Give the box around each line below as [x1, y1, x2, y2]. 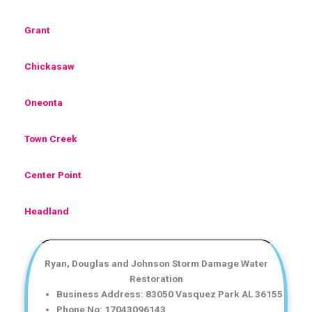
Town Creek [24, 132, 77, 144]
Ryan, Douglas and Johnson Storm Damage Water [44, 257, 268, 269]
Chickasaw [24, 60, 75, 72]
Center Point [24, 169, 81, 180]
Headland [24, 205, 69, 217]
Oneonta [24, 96, 63, 108]
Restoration [129, 272, 183, 284]
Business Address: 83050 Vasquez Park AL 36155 [56, 288, 283, 299]
